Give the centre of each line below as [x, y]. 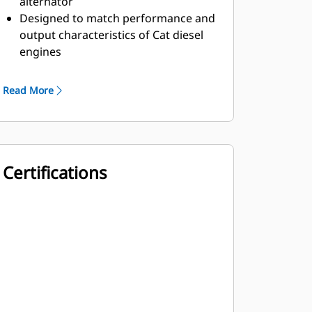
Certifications [55, 172]
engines [40, 52]
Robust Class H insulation [86, 68]
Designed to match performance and [117, 18]
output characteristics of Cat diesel [111, 35]
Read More [28, 90]
